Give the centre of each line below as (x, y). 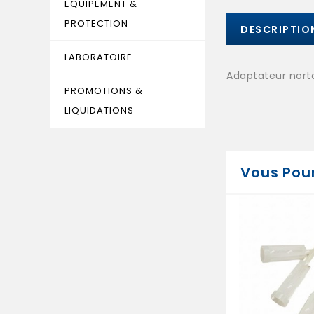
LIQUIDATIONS (99, 110)
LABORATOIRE (98, 57)
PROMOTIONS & (104, 91)
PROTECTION (96, 23)
